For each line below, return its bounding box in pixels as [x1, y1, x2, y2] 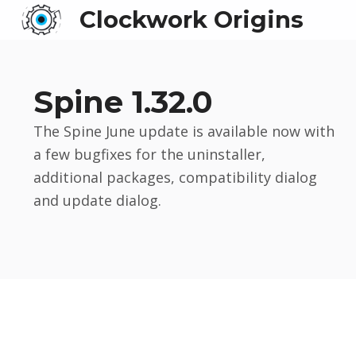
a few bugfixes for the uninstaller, [33, 144, 265, 164]
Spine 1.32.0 [33, 83, 213, 121]
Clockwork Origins [79, 6, 304, 33]
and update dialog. [33, 190, 161, 210]
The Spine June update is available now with [33, 121, 335, 141]
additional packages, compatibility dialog [33, 167, 317, 187]
